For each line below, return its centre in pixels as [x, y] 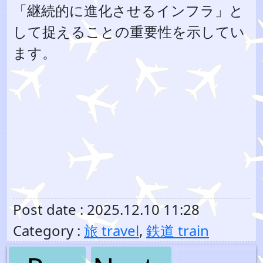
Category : [48, 230]
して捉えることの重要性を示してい [129, 31]
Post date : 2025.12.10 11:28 [106, 209]
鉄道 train [178, 230]
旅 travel [112, 230]
